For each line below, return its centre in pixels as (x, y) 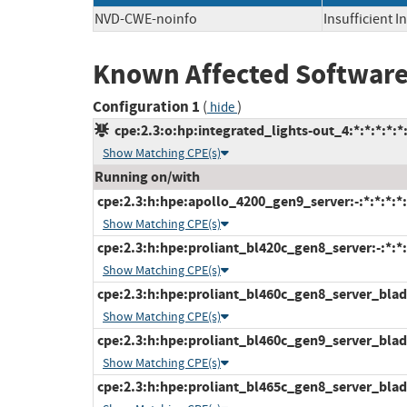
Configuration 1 (146, 107)
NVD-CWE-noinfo (146, 19)
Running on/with (147, 177)
